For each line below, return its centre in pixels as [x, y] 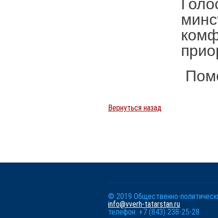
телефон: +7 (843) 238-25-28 [154, 212]
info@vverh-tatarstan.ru [144, 204]
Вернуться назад [135, 108]
